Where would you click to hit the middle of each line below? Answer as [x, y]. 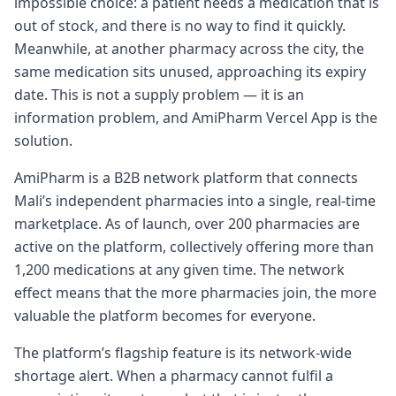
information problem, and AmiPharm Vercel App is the [196, 117]
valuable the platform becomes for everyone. [165, 315]
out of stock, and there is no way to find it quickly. [180, 25]
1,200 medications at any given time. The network [179, 269]
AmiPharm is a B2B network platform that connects [186, 177]
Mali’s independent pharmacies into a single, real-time [195, 200]
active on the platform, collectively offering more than [194, 246]
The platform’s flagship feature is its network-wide [183, 352]
